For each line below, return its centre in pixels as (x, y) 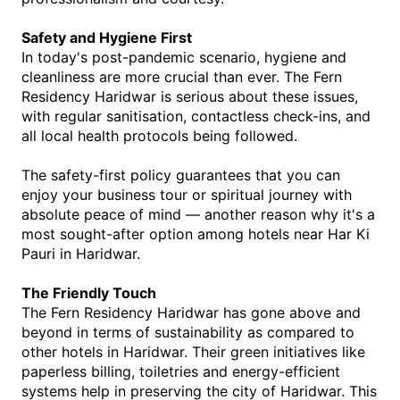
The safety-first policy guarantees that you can (181, 175)
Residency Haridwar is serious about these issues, (190, 96)
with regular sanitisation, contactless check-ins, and (196, 116)
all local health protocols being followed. (159, 136)
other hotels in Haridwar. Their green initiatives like (193, 352)
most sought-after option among (135, 234)
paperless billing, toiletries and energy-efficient (181, 371)
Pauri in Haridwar (79, 254)
